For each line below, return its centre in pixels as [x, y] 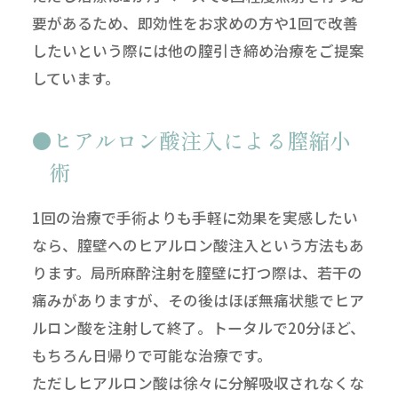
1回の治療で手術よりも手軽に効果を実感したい [195, 217]
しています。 [76, 78]
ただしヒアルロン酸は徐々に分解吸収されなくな [198, 382]
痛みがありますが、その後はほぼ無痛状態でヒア [198, 300]
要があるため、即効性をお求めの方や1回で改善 [195, 23]
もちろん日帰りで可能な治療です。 [151, 355]
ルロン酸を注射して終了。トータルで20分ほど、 [198, 327]
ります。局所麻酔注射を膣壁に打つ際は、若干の [197, 272]
